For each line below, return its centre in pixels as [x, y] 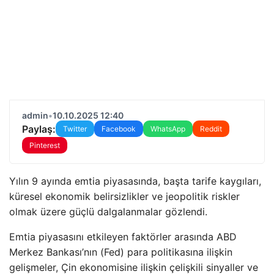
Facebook [119, 129]
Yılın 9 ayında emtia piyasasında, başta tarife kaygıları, [135, 181]
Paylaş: [39, 129]
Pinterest [45, 145]
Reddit [211, 129]
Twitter [75, 129]
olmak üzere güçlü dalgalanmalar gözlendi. [108, 212]
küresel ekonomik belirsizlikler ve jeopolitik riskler [124, 196]
